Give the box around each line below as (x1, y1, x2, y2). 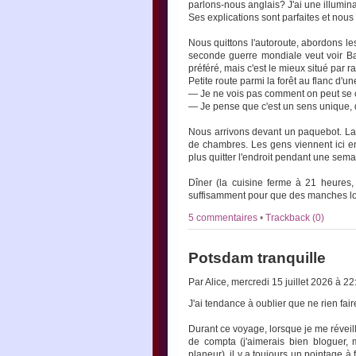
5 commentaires (188, 213, 260, 222)
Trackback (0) (265, 213, 324, 222)
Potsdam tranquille (188, 250, 326, 266)
